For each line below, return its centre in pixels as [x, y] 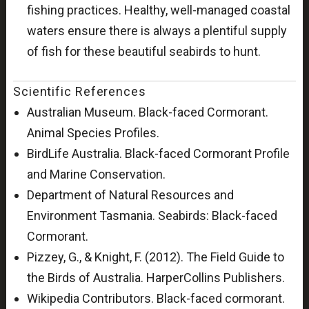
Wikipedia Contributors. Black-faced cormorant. [156, 299]
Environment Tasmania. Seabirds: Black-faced [152, 216]
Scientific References [79, 92]
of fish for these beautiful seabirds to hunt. [143, 52]
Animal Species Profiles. [93, 133]
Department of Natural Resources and [130, 195]
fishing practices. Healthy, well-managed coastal [158, 10]
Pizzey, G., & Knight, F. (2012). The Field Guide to [155, 257]
